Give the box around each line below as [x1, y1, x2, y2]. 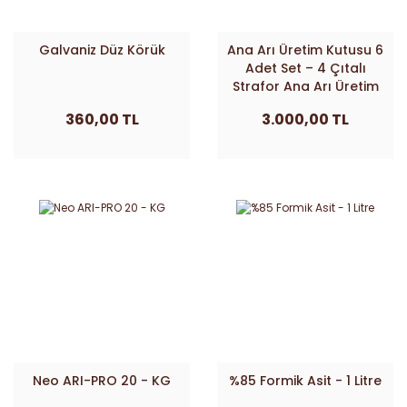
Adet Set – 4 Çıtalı [244, 59, 366, 77]
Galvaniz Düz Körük [38, 41, 165, 59]
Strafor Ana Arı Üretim [232, 77, 379, 95]
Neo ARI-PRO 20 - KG [33, 372, 171, 390]
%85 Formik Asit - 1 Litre [229, 372, 382, 390]
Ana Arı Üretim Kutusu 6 [227, 41, 383, 59]
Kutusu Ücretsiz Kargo [232, 95, 379, 114]
